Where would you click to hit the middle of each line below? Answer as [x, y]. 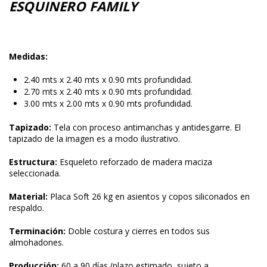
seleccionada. [35, 173]
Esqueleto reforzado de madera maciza [136, 162]
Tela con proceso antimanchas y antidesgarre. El [147, 128]
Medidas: [28, 57]
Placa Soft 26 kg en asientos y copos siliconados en [150, 197]
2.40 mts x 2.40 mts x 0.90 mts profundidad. [108, 80]
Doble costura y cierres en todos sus [138, 231]
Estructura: [34, 162]
